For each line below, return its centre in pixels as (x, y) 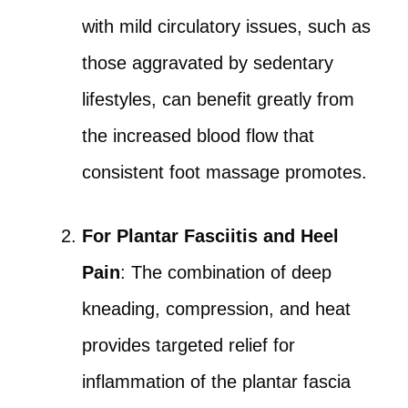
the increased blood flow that (198, 136)
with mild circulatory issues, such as (226, 26)
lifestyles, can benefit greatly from (218, 99)
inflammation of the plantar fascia (216, 382)
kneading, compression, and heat (216, 309)
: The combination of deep (226, 272)
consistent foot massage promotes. (224, 172)
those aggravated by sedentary (208, 63)
